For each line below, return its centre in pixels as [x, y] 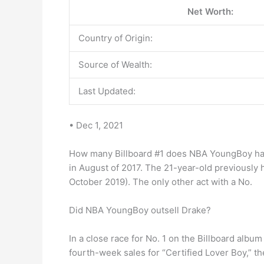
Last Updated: [107, 91]
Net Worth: [210, 11]
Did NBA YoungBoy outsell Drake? [140, 210]
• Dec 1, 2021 [96, 125]
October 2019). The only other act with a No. [161, 181]
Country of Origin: [115, 38]
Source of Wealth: [115, 65]
